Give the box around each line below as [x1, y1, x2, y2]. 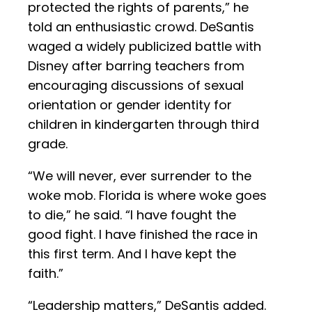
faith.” [28, 265, 63, 283]
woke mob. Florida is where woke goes [28, 187, 267, 205]
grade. [28, 135, 68, 153]
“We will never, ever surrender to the [28, 167, 251, 185]
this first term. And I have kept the [28, 245, 236, 263]
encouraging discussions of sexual [28, 77, 244, 95]
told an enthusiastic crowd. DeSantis [28, 18, 254, 36]
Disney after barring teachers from [28, 57, 244, 75]
